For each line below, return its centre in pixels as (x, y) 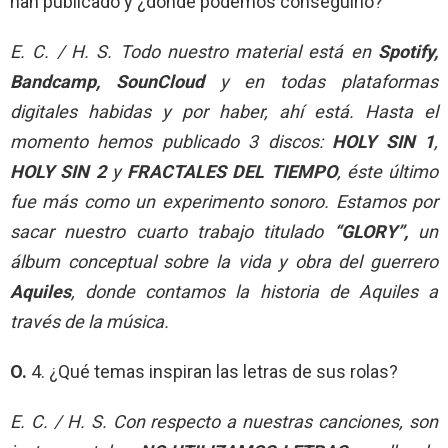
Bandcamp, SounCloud (107, 81)
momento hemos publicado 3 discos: (171, 141)
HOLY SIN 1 (383, 141)
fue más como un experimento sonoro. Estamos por (224, 201)
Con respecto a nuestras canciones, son (275, 421)
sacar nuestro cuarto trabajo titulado (172, 231)
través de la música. (89, 321)
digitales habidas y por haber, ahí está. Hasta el (224, 111)
